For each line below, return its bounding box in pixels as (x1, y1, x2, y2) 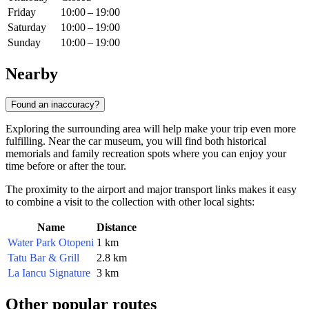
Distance (97, 221, 137, 233)
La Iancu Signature (8, 266, 90, 279)
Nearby (6, 64, 58, 83)
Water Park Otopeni (8, 236, 94, 248)
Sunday (8, 37, 41, 49)
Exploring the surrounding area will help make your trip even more (6, 122, 296, 134)
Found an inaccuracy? (11, 99, 99, 110)
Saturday (8, 21, 46, 34)
